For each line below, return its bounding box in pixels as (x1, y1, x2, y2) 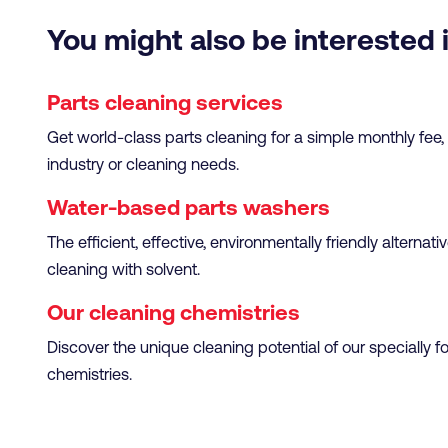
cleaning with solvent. (47, 260, 200, 279)
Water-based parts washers (47, 194, 330, 220)
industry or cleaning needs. (47, 155, 239, 174)
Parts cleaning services (47, 90, 283, 116)
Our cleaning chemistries (47, 299, 300, 325)
